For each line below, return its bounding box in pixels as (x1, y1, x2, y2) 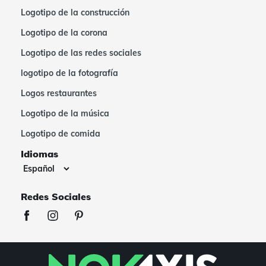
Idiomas (21, 148, 58, 160)
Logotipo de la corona (21, 27, 107, 38)
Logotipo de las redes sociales (21, 47, 141, 58)
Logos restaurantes (21, 88, 97, 99)
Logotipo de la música (21, 108, 109, 119)
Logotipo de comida (21, 128, 100, 139)
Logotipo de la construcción (21, 7, 129, 18)
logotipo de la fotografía (21, 68, 118, 78)
